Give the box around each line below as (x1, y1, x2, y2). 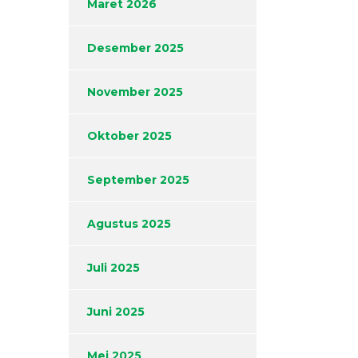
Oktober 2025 (87, 129, 172, 144)
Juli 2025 (87, 261, 140, 276)
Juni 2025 (87, 304, 145, 320)
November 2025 (87, 85, 183, 100)
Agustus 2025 (87, 217, 171, 232)
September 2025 (87, 173, 189, 188)
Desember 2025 (87, 41, 184, 56)
